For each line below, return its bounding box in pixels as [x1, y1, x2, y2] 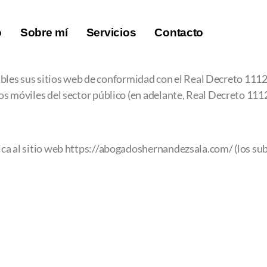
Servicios [86, 26, 136, 39]
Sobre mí [20, 26, 68, 39]
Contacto [154, 26, 204, 39]
